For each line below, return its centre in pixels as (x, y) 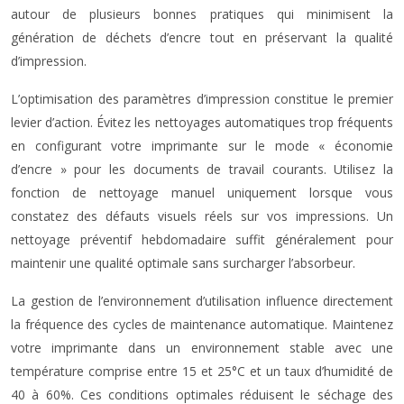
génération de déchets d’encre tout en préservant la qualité (202, 37)
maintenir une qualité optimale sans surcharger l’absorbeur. (183, 263)
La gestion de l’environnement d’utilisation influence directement (202, 301)
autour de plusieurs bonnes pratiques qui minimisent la (202, 14)
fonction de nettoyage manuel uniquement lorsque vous (202, 193)
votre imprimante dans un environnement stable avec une (202, 348)
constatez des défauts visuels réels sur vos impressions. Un (202, 216)
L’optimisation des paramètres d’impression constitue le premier (202, 99)
